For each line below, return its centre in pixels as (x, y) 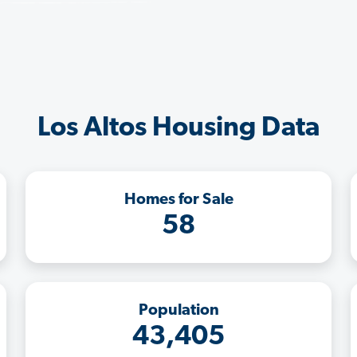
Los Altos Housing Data (178, 128)
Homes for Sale (178, 200)
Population (178, 310)
